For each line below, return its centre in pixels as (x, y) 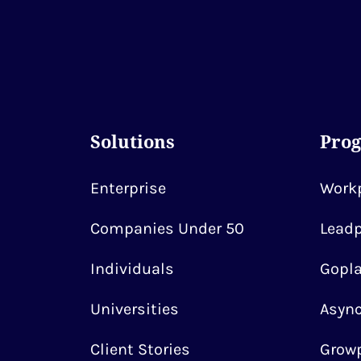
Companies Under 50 (167, 229)
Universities (135, 309)
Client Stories (140, 350)
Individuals (132, 269)
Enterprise (128, 189)
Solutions (133, 141)
